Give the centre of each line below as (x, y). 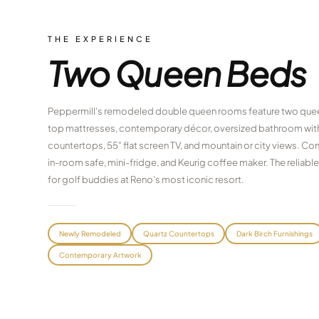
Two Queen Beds (177, 73)
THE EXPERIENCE (101, 39)
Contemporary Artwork (100, 255)
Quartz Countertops (178, 233)
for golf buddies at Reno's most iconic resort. (146, 179)
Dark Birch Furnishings (274, 233)
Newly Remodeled (90, 233)
